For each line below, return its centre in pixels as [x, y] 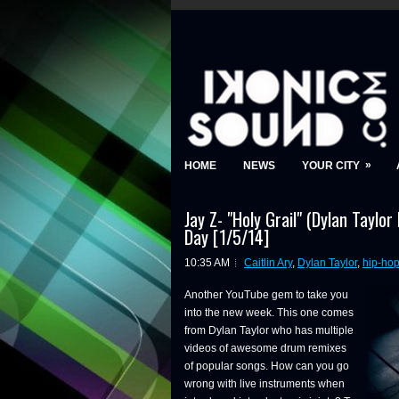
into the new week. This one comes [269, 313]
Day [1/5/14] [227, 237]
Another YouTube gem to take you [266, 295]
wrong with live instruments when [265, 384]
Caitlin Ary [268, 263]
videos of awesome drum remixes [265, 348]
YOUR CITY [331, 166]
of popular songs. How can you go [267, 366]
